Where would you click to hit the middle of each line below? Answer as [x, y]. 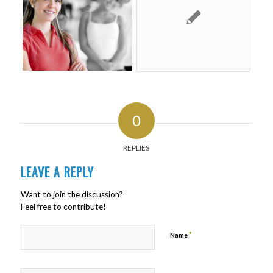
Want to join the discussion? [72, 194]
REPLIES [136, 147]
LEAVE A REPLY [57, 172]
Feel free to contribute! [63, 206]
